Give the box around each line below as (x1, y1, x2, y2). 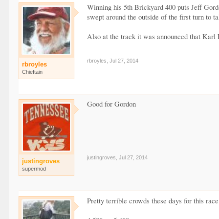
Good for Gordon (87, 99, 136, 109)
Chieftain (22, 69, 43, 75)
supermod (22, 166, 46, 172)
